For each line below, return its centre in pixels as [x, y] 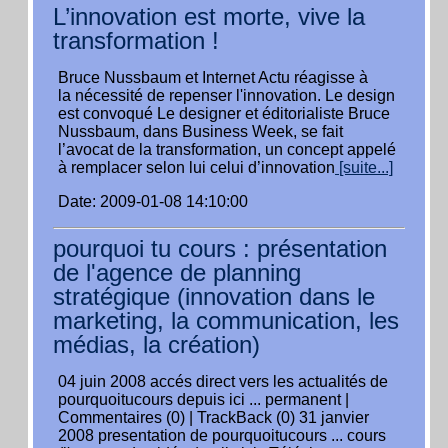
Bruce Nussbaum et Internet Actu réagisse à [213, 77]
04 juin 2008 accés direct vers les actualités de [223, 381]
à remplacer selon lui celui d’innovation [196, 167]
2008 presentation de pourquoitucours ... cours [222, 435]
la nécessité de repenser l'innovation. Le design [226, 95]
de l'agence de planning [177, 272]
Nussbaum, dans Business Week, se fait [200, 131]
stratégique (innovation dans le [214, 296]
